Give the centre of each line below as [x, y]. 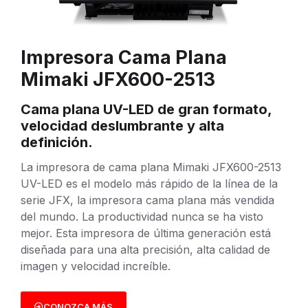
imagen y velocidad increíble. [96, 266]
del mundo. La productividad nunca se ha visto [142, 216]
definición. [57, 142]
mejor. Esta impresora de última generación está [146, 233]
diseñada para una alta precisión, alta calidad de [145, 249]
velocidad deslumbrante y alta [122, 125]
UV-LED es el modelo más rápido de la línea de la [149, 183]
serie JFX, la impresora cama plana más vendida [147, 200]
